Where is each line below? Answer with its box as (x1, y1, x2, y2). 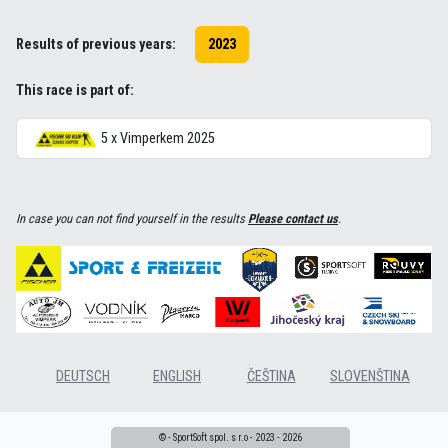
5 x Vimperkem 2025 (98, 130, 215, 148)
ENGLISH (153, 368, 201, 386)
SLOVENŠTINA (330, 368, 410, 386)
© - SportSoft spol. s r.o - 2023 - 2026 (158, 431, 302, 444)
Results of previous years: (16, 35, 176, 53)
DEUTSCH (56, 368, 110, 386)
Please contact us (248, 211, 338, 227)
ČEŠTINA (246, 368, 296, 386)
